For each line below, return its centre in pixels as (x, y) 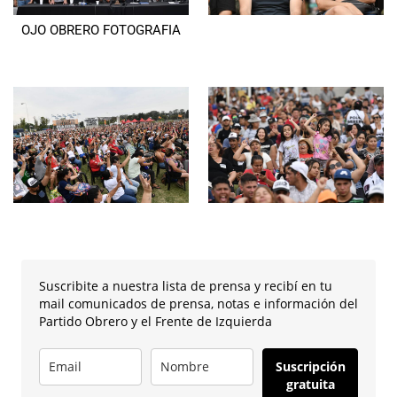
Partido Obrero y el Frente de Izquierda (156, 321)
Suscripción (310, 366)
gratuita (310, 384)
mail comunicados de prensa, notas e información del (198, 303)
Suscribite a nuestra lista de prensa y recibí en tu (186, 285)
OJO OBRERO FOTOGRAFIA (101, 31)
